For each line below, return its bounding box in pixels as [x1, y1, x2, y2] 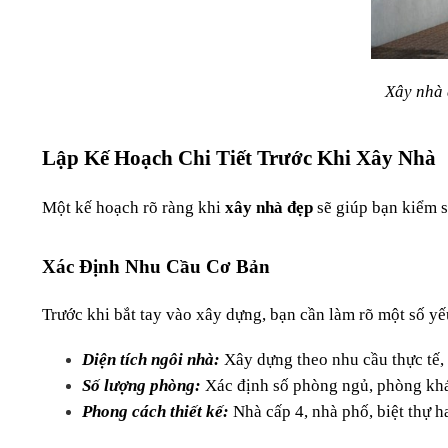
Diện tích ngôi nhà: [82, 350, 220, 370]
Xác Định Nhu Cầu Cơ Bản [42, 256, 270, 278]
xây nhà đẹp [225, 198, 313, 218]
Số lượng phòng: [82, 376, 201, 396]
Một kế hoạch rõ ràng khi [42, 198, 225, 218]
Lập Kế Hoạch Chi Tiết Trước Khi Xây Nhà [42, 146, 436, 171]
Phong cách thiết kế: [82, 402, 229, 422]
